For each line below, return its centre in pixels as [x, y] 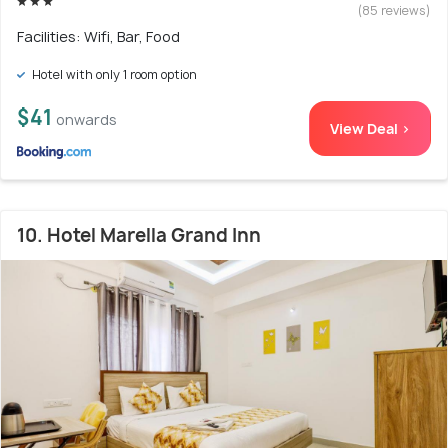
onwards [86, 119]
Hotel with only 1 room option [113, 74]
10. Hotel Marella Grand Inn [139, 235]
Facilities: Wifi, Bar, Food [98, 36]
